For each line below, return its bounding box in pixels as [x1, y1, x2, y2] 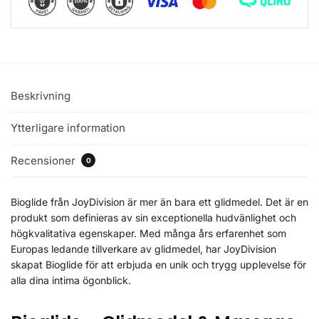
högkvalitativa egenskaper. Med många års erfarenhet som [11, 226, 286, 239]
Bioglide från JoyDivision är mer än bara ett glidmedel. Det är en [11, 195, 308, 208]
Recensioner [11, 153, 78, 167]
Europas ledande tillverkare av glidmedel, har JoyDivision [11, 242, 276, 255]
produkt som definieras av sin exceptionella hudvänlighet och [11, 211, 296, 224]
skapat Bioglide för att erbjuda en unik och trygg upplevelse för [11, 258, 306, 271]
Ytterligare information [11, 121, 125, 135]
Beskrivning [11, 88, 70, 103]
